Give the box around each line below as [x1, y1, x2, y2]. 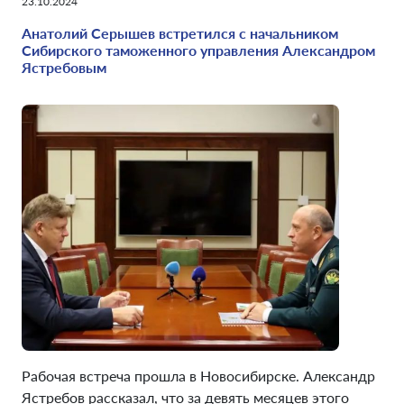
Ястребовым [22, 59, 106, 76]
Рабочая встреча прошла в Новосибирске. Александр [22, 367, 375, 384]
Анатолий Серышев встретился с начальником [22, 24, 338, 41]
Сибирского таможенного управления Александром [22, 41, 375, 59]
